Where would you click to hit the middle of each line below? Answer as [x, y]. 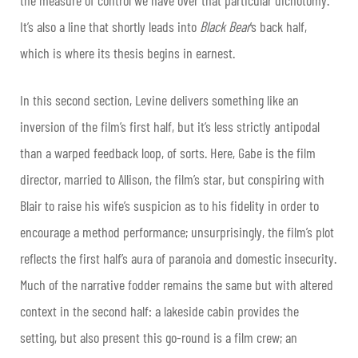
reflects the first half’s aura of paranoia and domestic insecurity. [178, 258]
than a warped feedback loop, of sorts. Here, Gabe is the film [168, 152]
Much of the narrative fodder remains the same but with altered [177, 284]
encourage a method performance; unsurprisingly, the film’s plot [177, 231]
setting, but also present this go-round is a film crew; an [159, 337]
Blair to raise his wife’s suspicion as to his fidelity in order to [169, 205]
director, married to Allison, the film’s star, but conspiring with [172, 179]
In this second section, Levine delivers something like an [159, 99]
